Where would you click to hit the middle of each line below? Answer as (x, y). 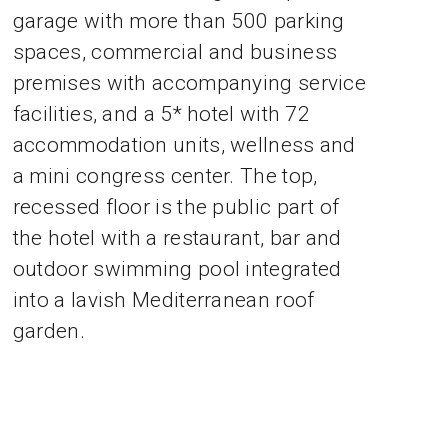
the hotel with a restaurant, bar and (177, 238)
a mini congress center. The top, (165, 176)
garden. (48, 331)
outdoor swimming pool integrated (177, 269)
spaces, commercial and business (175, 52)
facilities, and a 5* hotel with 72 (161, 114)
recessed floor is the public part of (176, 207)
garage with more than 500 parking (178, 21)
